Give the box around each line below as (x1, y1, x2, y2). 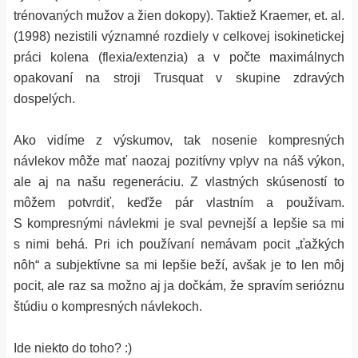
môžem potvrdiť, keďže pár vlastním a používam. (13, 195, 345, 209)
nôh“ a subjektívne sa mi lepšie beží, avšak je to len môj (13, 257, 345, 272)
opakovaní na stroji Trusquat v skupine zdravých (13, 70, 345, 85)
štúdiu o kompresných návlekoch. (13, 299, 202, 313)
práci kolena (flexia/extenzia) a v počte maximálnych (13, 50, 345, 64)
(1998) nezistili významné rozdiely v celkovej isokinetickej (13, 29, 345, 43)
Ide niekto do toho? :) (13, 340, 132, 355)
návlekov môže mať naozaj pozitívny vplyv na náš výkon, (13, 153, 345, 168)
